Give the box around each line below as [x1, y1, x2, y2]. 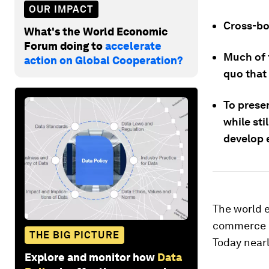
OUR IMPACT [29, 3, 94, 15]
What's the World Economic [24, 25, 168, 38]
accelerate [105, 39, 162, 52]
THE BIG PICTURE [29, 229, 119, 241]
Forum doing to [24, 39, 105, 52]
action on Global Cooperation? [24, 53, 183, 67]
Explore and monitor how [25, 250, 155, 264]
